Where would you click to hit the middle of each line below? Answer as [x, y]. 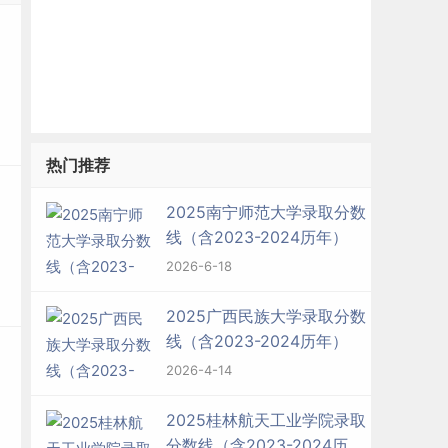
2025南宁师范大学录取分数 [266, 212]
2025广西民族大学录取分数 [266, 316]
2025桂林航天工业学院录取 [266, 420]
